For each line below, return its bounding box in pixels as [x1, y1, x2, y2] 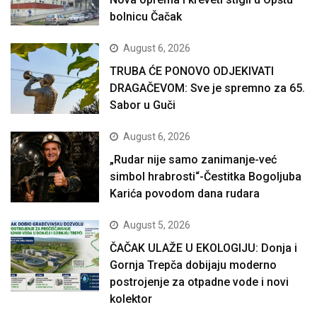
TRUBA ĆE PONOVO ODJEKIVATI [110, 64, 275, 78]
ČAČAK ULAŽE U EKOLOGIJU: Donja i [110, 241, 298, 255]
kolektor [110, 292, 153, 306]
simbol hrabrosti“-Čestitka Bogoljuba [110, 170, 302, 184]
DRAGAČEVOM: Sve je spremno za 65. [110, 81, 306, 95]
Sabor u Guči [110, 98, 176, 112]
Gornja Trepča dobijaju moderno [110, 258, 277, 272]
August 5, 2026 [123, 219, 191, 231]
